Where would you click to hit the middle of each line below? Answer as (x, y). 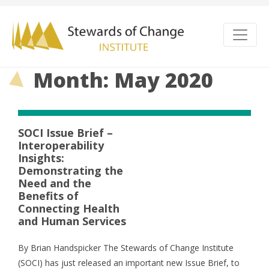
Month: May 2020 (123, 80)
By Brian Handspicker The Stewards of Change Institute (126, 248)
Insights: (41, 158)
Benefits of (48, 196)
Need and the (55, 183)
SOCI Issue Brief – (65, 133)
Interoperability (61, 145)
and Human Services (72, 221)
